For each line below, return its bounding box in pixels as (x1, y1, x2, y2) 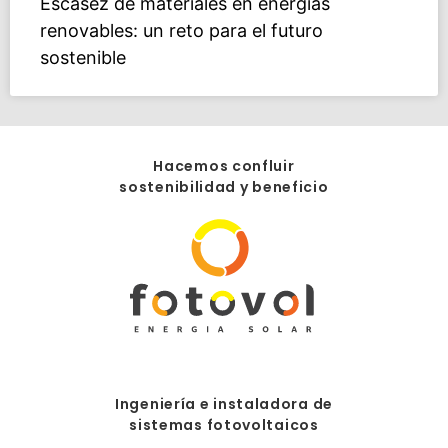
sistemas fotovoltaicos (129, 415, 319, 436)
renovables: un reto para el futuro (40, 20, 323, 42)
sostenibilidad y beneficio (119, 177, 329, 198)
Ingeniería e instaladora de (115, 394, 333, 415)
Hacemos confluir (153, 156, 295, 177)
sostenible (40, 47, 126, 69)
